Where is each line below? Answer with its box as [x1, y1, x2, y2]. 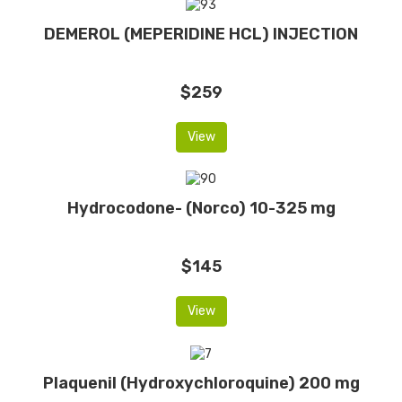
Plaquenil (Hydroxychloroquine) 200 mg [42, 372, 360, 393]
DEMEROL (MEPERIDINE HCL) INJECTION [44, 23, 358, 44]
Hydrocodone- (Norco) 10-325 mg [66, 198, 336, 219]
